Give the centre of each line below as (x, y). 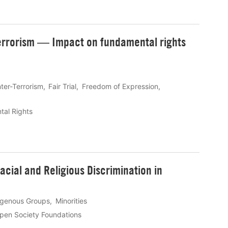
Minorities (71, 201)
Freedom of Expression (120, 87)
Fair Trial (63, 87)
